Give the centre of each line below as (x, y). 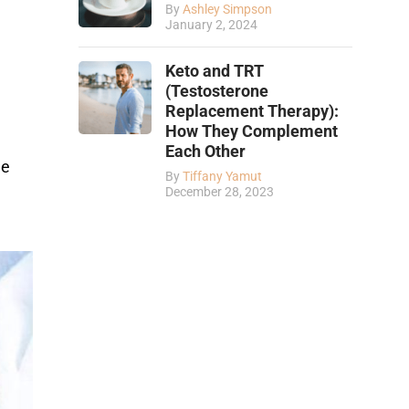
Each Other (205, 151)
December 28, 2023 (220, 192)
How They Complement (252, 131)
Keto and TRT (215, 71)
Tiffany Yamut (222, 176)
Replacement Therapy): (252, 111)
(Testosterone (217, 91)
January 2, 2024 (211, 25)
